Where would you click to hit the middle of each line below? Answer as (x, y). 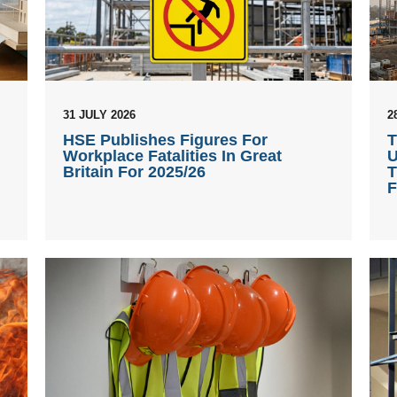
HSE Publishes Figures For (165, 140)
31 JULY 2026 (99, 114)
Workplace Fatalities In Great (172, 156)
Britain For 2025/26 (134, 171)
